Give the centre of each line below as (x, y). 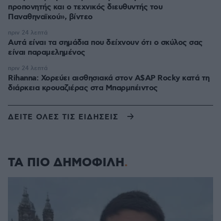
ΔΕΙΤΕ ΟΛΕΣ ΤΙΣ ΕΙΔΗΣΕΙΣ (63, 117)
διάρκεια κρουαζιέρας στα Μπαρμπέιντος (83, 88)
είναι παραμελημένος (47, 53)
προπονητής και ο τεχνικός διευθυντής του (85, 7)
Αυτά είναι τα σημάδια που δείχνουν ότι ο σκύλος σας (105, 43)
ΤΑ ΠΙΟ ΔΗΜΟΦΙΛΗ (66, 163)
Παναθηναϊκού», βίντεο (50, 17)
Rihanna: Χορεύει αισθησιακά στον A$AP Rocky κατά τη (109, 78)
